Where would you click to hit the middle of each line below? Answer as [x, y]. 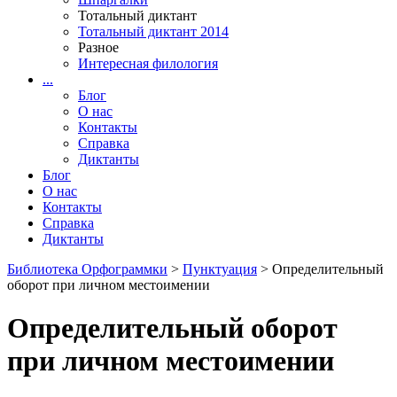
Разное [98, 47]
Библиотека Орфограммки [87, 269]
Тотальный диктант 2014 [153, 31]
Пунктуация [220, 269]
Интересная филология [148, 63]
